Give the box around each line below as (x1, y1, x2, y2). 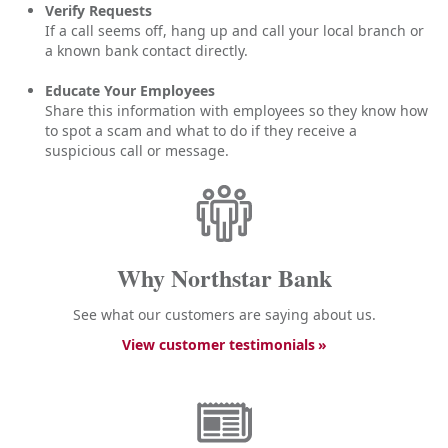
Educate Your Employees (45, 81, 215, 100)
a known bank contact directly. (45, 41, 248, 60)
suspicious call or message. (45, 141, 229, 160)
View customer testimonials (121, 335, 315, 354)
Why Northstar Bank (116, 260, 332, 295)
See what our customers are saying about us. (72, 305, 376, 324)
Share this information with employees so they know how (45, 101, 428, 120)
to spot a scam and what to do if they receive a (45, 121, 357, 140)
